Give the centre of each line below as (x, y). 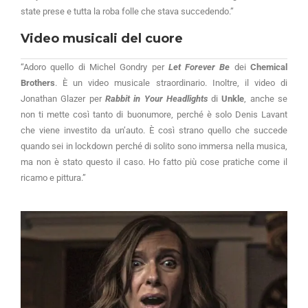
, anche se (266, 99)
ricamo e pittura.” (53, 178)
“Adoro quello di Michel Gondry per (95, 67)
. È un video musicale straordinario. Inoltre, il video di (171, 83)
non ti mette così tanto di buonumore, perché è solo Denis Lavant (154, 115)
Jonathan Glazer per (63, 99)
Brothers (38, 83)
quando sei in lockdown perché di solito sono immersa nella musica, (154, 146)
